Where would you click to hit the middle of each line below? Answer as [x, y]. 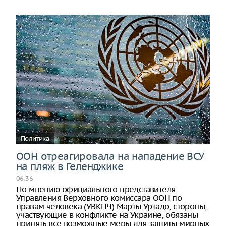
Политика [35, 138]
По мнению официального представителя [96, 189]
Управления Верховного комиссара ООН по [99, 197]
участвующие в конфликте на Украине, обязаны [107, 215]
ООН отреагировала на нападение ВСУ [110, 156]
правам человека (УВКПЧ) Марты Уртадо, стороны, [111, 206]
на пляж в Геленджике [70, 166]
